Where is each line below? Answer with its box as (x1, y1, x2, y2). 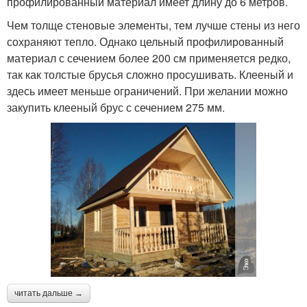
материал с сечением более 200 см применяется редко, (7, 50, 291, 66)
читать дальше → (14, 288, 83, 299)
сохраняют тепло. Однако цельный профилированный (7, 34, 284, 50)
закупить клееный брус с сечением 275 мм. (7, 99, 225, 116)
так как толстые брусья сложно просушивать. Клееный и (7, 66, 293, 83)
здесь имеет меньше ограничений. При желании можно (7, 83, 288, 99)
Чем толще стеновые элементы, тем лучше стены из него (7, 17, 300, 34)
